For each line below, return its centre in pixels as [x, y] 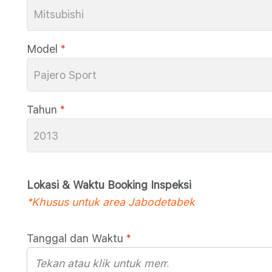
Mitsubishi [59, 14]
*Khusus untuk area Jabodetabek [111, 202]
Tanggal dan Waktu [75, 238]
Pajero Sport [65, 75]
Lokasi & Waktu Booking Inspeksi [109, 185]
